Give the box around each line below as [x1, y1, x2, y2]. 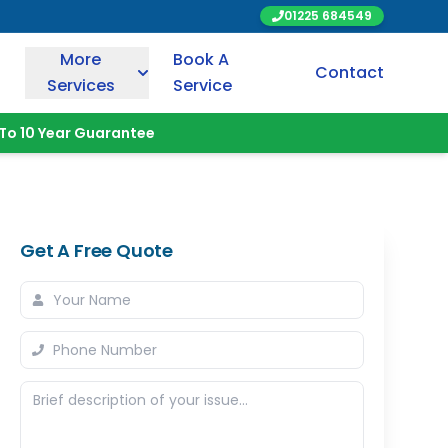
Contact [314, 61, 384, 84]
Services [46, 74, 115, 97]
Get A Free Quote [20, 238, 174, 263]
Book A [172, 48, 229, 71]
